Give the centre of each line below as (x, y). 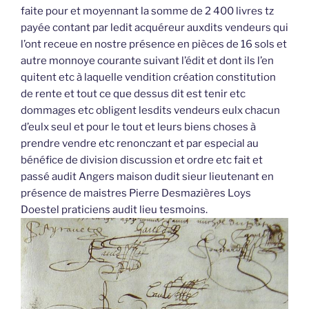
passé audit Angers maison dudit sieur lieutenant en (147, 177)
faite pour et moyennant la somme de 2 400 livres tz (147, 11)
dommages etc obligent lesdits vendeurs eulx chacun (150, 111)
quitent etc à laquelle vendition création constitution (148, 78)
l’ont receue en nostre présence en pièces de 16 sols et (154, 44)
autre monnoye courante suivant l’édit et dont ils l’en (147, 61)
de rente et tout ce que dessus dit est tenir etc (133, 94)
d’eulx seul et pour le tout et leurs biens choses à (138, 127)
